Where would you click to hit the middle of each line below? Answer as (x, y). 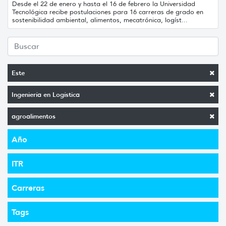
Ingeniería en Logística (46, 94)
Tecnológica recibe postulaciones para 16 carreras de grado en (108, 12)
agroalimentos (34, 116)
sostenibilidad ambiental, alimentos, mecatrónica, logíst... (100, 20)
